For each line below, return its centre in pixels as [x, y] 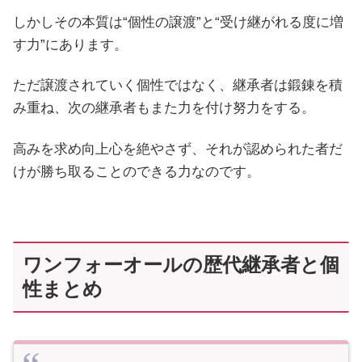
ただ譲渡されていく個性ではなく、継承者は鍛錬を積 [178, 86]
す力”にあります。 [70, 45]
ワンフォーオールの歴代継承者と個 [181, 264]
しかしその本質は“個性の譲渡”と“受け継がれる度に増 [178, 23]
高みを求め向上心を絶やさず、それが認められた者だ [178, 149]
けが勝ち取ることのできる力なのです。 [137, 171]
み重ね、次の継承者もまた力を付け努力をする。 [164, 108]
